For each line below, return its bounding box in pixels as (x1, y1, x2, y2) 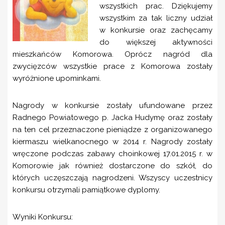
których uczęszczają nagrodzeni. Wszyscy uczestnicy (13, 173, 212, 182)
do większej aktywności (99, 38, 212, 47)
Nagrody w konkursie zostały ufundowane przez (13, 101, 212, 110)
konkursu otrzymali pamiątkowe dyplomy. (13, 185, 160, 194)
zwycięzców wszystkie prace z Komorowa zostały (13, 62, 212, 71)
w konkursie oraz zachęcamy (99, 26, 212, 35)
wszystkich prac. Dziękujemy (99, 2, 212, 11)
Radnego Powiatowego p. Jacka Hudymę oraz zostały (13, 113, 212, 122)
